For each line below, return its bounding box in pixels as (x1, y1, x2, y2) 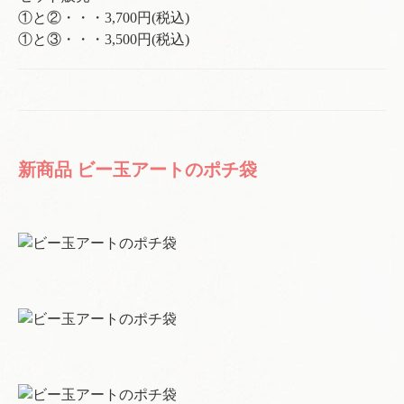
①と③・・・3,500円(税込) (18, 32, 189, 47)
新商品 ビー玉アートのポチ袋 (18, 160, 257, 179)
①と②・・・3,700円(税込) (18, 10, 189, 25)
